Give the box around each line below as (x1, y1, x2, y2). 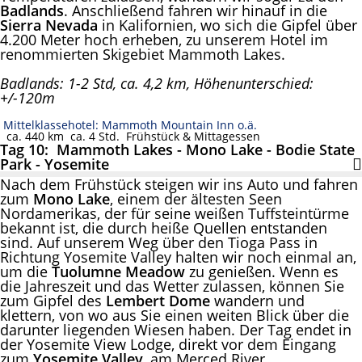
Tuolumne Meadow (52, 261, 185, 281)
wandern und (214, 290, 305, 310)
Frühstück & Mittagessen (120, 128, 260, 144)
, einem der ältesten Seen (110, 188, 282, 208)
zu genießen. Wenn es (185, 261, 339, 281)
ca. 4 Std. (64, 128, 120, 144)
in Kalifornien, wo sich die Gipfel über (98, 15, 357, 35)
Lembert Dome (106, 290, 214, 310)
